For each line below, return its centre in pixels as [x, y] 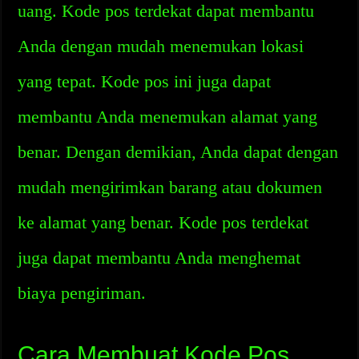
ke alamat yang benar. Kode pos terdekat [163, 222]
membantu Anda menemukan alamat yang [168, 117]
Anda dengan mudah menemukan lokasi [161, 46]
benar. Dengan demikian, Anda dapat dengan [178, 152]
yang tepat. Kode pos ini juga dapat [145, 81]
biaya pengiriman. [82, 293]
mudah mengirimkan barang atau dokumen [170, 187]
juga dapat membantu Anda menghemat [159, 258]
